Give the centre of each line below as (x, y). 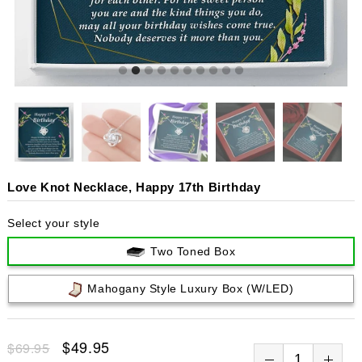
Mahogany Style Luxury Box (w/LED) (191, 288)
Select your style (53, 223)
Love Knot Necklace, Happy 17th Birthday (134, 187)
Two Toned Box (193, 251)
